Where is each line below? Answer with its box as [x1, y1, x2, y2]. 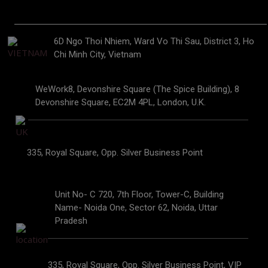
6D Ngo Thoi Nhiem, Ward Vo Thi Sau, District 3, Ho [54, 36, 254, 47]
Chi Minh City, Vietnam [54, 49, 141, 60]
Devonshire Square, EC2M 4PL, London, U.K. [35, 97, 206, 108]
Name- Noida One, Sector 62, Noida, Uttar [55, 202, 218, 213]
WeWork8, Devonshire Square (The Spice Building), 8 [35, 84, 240, 95]
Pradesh [55, 215, 87, 226]
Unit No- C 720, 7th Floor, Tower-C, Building [55, 189, 224, 200]
